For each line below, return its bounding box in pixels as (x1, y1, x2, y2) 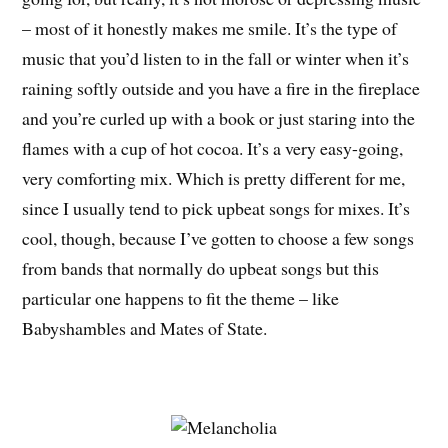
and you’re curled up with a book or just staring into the (22, 106, 416, 131)
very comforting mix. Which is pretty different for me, (22, 166, 406, 191)
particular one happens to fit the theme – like (22, 286, 340, 311)
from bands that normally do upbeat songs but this (22, 256, 380, 281)
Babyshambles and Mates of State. (22, 316, 268, 341)
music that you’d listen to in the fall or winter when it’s (22, 46, 410, 71)
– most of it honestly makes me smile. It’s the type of (22, 16, 398, 41)
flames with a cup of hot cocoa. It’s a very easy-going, (22, 136, 404, 161)
